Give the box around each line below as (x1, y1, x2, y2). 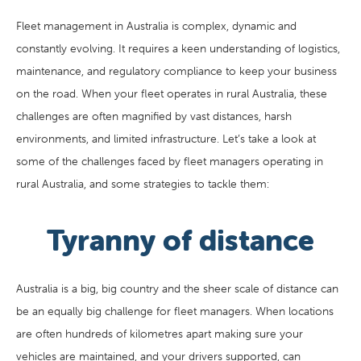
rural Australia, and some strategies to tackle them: (16, 176, 269, 192)
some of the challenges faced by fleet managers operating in (16, 154, 323, 169)
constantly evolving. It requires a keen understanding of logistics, (16, 41, 340, 56)
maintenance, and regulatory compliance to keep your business (16, 64, 337, 79)
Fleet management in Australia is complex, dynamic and (16, 19, 297, 34)
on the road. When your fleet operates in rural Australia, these (16, 86, 327, 102)
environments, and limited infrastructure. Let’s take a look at (16, 131, 316, 147)
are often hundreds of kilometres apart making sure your (16, 326, 303, 342)
